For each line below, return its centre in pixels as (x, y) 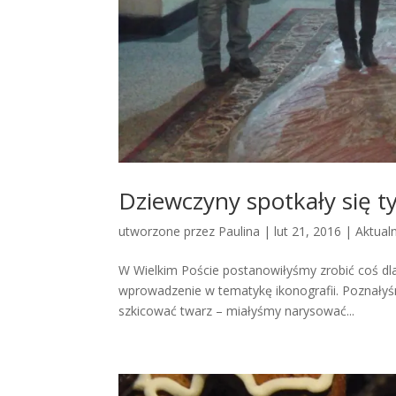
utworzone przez (169, 231)
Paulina (240, 231)
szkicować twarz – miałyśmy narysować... (237, 310)
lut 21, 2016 (308, 231)
